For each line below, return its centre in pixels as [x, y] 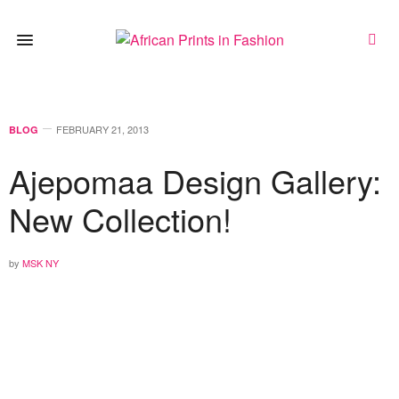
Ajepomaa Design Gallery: [195, 180]
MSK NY [41, 263]
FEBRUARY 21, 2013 [102, 129]
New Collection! [120, 219]
